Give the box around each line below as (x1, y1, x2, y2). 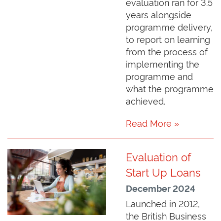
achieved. (126, 94, 165, 107)
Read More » (126, 116, 179, 129)
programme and (126, 70, 193, 82)
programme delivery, (126, 20, 213, 33)
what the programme (126, 82, 214, 95)
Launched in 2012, (126, 197, 200, 210)
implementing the (126, 57, 199, 70)
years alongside (126, 8, 191, 21)
